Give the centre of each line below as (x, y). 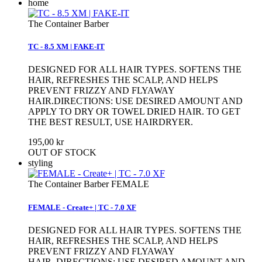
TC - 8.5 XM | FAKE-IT (66, 47)
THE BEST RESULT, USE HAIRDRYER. (111, 122)
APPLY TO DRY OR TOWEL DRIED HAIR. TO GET (134, 112)
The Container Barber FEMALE (89, 184)
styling (40, 163)
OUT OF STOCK (62, 153)
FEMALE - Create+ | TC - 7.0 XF (82, 207)
